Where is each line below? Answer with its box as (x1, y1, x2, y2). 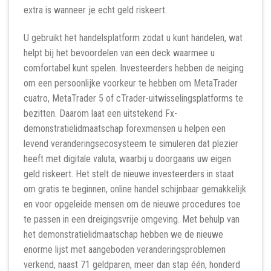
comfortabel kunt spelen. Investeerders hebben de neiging (24, 62, 244, 74)
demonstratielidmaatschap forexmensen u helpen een (24, 122, 226, 134)
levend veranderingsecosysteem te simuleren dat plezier (24, 137, 238, 149)
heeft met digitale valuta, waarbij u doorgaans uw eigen (24, 152, 231, 165)
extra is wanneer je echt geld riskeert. (24, 4, 167, 16)
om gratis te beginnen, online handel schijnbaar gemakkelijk (24, 183, 246, 195)
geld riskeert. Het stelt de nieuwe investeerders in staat (24, 168, 234, 180)
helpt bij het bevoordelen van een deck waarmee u (24, 47, 215, 59)
